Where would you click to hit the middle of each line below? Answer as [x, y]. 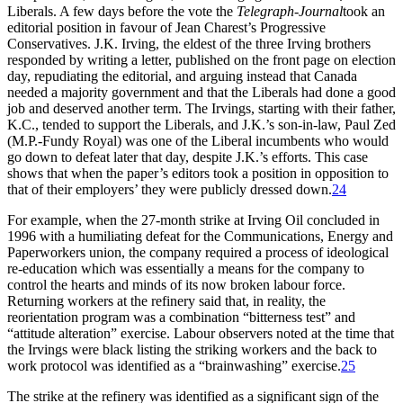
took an [364, 12]
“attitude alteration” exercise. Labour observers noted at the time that [201, 334]
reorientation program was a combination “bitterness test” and [181, 318]
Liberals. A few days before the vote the [122, 12]
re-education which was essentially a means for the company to [186, 269]
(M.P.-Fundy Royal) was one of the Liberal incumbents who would [198, 141]
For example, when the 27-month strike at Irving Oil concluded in [193, 220]
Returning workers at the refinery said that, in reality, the [166, 301]
